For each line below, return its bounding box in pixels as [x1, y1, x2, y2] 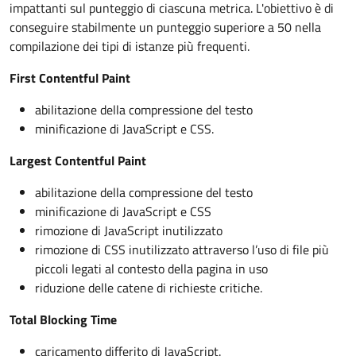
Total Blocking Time [10, 310, 117, 329]
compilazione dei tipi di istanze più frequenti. [10, 37, 250, 56]
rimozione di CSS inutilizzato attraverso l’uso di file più [35, 240, 329, 259]
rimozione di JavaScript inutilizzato [35, 221, 222, 240]
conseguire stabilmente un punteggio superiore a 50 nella [10, 17, 321, 37]
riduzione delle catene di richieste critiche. [35, 278, 262, 297]
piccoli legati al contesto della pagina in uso [35, 259, 268, 278]
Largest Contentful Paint [10, 151, 146, 170]
